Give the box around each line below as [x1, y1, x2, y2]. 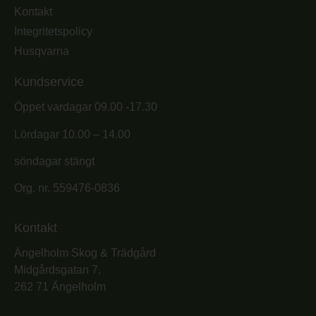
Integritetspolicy [14, 25, 92, 38]
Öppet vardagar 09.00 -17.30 [14, 101, 157, 114]
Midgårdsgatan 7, [14, 263, 101, 276]
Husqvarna [14, 45, 69, 58]
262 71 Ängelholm [14, 280, 106, 293]
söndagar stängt [14, 155, 95, 168]
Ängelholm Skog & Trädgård [14, 246, 156, 259]
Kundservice [14, 75, 84, 90]
